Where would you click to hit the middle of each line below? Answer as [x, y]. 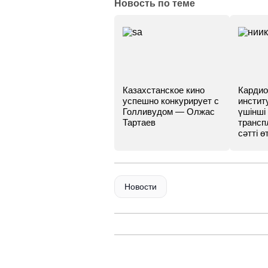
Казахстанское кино [164, 90]
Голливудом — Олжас [169, 112]
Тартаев [139, 122]
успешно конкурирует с [171, 101]
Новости [141, 187]
